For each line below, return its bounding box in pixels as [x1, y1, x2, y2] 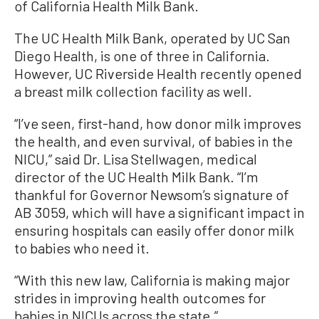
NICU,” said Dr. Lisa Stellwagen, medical [14, 150, 257, 167]
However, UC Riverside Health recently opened [14, 64, 302, 82]
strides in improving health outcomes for [14, 288, 266, 306]
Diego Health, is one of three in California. [14, 46, 270, 64]
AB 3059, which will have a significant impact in [14, 203, 305, 221]
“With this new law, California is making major [14, 271, 290, 288]
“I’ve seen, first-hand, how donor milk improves [14, 114, 301, 132]
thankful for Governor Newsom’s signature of [14, 185, 289, 203]
